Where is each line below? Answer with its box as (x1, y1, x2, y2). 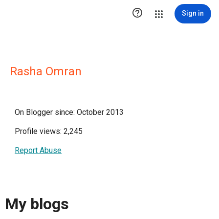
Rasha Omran (10, 65, 82, 78)
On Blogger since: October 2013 (15, 108, 124, 117)
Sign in (182, 9, 204, 17)
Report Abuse (15, 146, 62, 155)
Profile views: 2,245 (15, 127, 83, 136)
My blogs (5, 195, 69, 214)
